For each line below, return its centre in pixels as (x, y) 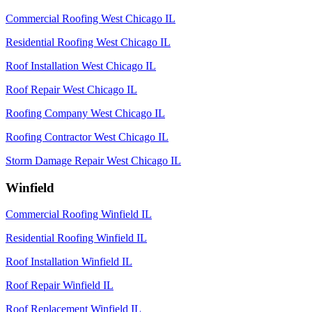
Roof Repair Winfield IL (60, 286)
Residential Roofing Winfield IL (76, 238)
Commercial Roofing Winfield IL (79, 214)
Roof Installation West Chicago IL (81, 65)
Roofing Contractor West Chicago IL (87, 136)
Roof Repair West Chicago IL (71, 89)
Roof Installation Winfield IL (69, 262)
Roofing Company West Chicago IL (85, 113)
